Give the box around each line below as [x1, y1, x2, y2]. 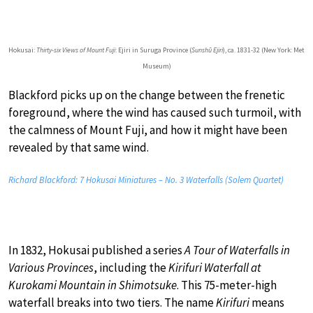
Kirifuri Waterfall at [168, 259, 261, 275]
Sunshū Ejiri [191, 45, 223, 54]
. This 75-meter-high [177, 277, 277, 293]
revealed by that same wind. [8, 139, 149, 155]
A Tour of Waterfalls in [184, 242, 290, 258]
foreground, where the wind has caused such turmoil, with [8, 104, 301, 120]
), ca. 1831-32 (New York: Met [223, 45, 305, 54]
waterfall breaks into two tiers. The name [8, 294, 216, 310]
